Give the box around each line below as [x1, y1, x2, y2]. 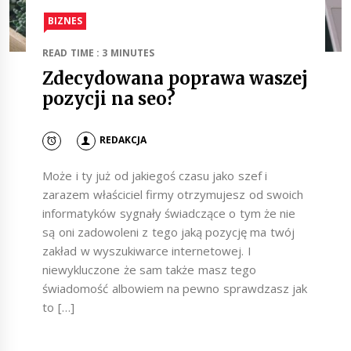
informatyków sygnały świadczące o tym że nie [42, 204, 296, 221]
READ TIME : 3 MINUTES [42, 45, 154, 60]
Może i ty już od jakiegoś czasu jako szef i [42, 167, 268, 183]
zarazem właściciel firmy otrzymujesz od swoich [42, 186, 303, 202]
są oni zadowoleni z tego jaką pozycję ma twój [42, 223, 295, 240]
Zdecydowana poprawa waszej [42, 67, 308, 89]
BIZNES [48, 13, 83, 27]
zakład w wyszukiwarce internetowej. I [42, 242, 251, 259]
